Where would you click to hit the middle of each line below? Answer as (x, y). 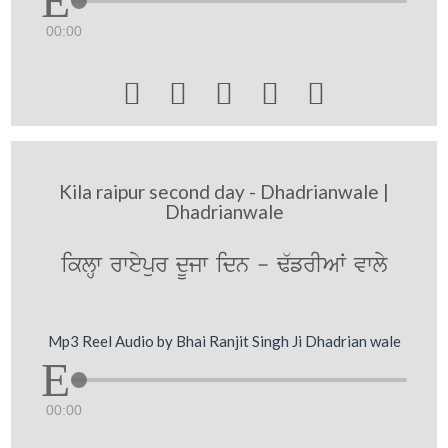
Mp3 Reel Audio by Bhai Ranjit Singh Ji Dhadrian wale (224, 341)
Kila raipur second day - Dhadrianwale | (224, 191)
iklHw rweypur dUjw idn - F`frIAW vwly (224, 265)
